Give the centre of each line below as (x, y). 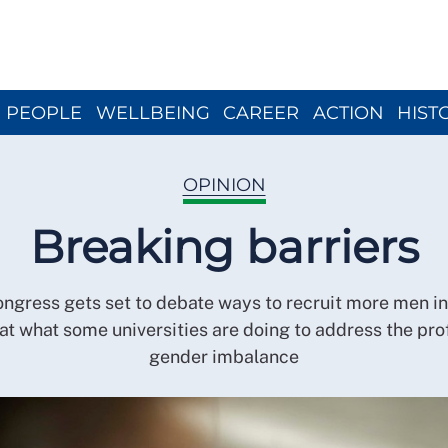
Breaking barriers (224, 246)
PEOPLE (44, 112)
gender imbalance (224, 356)
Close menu (269, 11)
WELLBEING (152, 112)
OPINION (224, 185)
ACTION (348, 112)
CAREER (261, 112)
